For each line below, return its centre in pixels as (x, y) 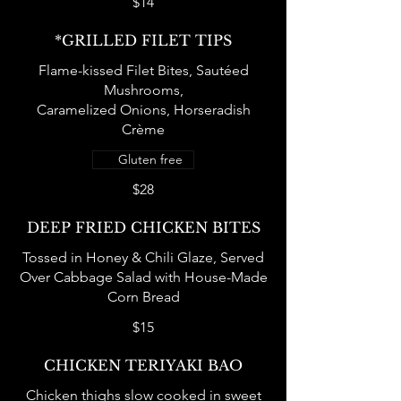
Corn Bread (143, 297)
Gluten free (150, 159)
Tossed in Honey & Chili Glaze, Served (143, 257)
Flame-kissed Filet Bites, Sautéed (143, 70)
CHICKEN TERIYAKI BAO (143, 365)
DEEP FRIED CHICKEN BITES (143, 227)
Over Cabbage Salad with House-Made (143, 277)
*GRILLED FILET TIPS (143, 40)
